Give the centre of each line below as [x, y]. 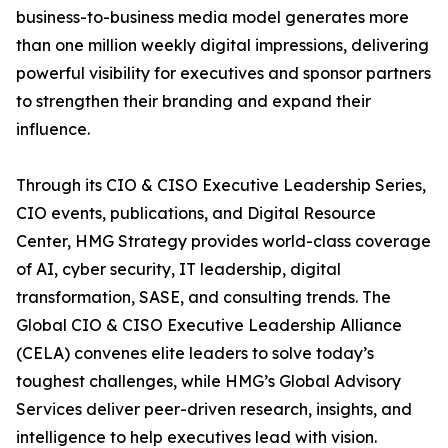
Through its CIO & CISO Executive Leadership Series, [221, 184]
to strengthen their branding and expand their [193, 100]
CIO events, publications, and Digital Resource [196, 212]
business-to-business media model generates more [212, 16]
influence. [53, 128]
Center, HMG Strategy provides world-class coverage [223, 240]
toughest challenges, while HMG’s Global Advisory [208, 380]
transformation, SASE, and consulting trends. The [203, 296]
